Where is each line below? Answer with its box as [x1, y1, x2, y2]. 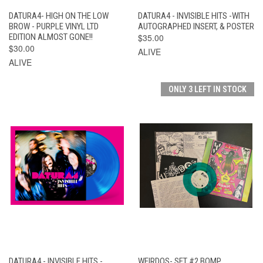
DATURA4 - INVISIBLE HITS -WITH [137, 10, 249, 21]
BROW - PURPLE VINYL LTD [9, 21, 99, 32]
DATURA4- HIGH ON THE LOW [9, 10, 109, 21]
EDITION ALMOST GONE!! [9, 31, 93, 42]
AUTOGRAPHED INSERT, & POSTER [137, 21, 254, 32]
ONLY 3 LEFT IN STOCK [168, 84, 247, 94]
